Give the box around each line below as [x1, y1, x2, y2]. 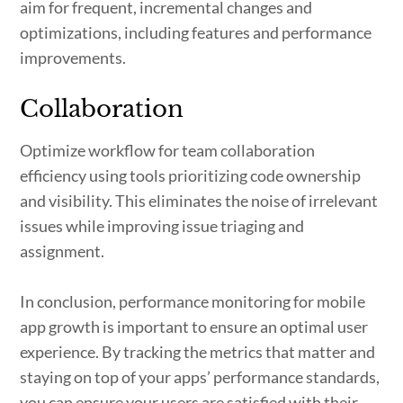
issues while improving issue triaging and [20, 215, 305, 236]
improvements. [20, 47, 127, 67]
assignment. [20, 240, 105, 261]
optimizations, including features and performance [20, 22, 372, 42]
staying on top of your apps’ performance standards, [20, 366, 381, 387]
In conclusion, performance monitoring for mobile [20, 291, 366, 311]
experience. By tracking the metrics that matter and [20, 341, 376, 362]
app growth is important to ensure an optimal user [20, 316, 369, 336]
